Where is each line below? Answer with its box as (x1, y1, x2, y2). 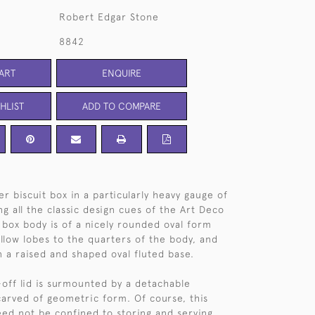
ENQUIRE (101, 67, 141, 79)
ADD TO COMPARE (82, 100, 161, 112)
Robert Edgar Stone (58, 11, 159, 22)
